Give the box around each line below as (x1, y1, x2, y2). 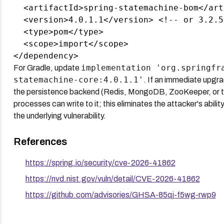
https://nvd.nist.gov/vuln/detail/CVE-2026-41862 (25, 174, 200, 183)
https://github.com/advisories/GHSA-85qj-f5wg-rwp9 (25, 190, 216, 199)
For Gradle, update (13, 63, 81, 72)
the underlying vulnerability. (13, 111, 106, 120)
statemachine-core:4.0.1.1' (13, 74, 143, 84)
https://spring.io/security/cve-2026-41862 (25, 158, 175, 167)
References (13, 135, 67, 147)
